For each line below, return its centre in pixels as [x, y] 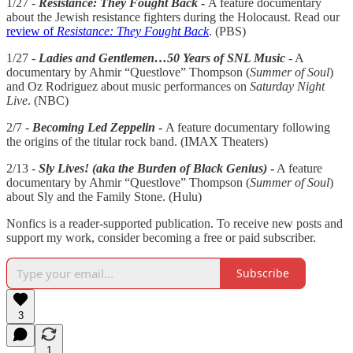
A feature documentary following [248, 127]
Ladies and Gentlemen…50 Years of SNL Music [162, 58]
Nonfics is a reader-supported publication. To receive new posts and [175, 223]
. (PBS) [227, 31]
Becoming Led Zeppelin [95, 127]
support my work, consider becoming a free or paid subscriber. [161, 237]
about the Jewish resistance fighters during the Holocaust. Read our [173, 17]
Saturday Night [287, 86]
